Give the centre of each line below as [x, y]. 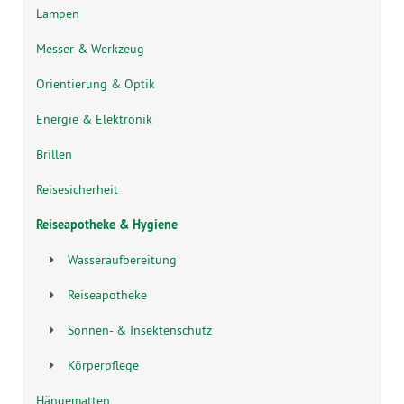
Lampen [58, 13]
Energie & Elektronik [94, 119]
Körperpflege [103, 365]
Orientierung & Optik [96, 83]
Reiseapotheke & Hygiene [107, 224]
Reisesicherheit [77, 189]
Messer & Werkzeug [90, 48]
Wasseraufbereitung [122, 259]
